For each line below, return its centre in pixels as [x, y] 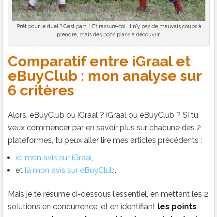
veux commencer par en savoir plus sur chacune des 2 [104, 127]
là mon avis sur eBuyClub [70, 170]
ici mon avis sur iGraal [54, 157]
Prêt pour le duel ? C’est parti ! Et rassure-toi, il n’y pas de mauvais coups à [109, 26]
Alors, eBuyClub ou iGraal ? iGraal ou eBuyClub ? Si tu [103, 115]
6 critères [41, 90]
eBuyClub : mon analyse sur [105, 76]
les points [177, 206]
